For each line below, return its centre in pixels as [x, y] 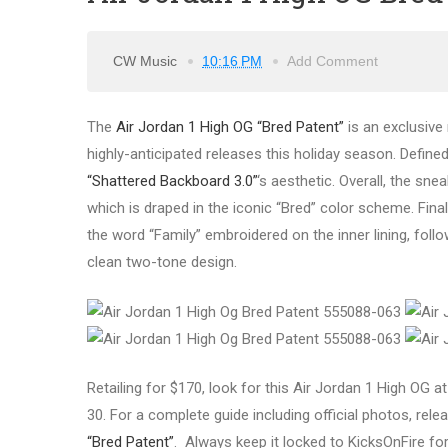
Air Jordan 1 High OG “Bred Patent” [230, 127]
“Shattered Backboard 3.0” [172, 181]
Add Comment [332, 60]
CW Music [147, 60]
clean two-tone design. [162, 262]
